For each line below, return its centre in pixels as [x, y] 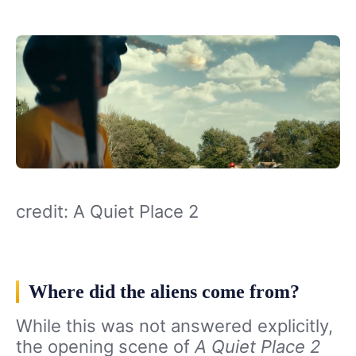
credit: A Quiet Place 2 [107, 212]
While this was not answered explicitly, [174, 326]
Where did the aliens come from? [164, 292]
